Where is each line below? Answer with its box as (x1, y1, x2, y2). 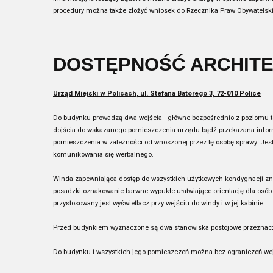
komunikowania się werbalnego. (53, 151, 154, 158)
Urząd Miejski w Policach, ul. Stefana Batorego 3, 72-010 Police (53, 90, 261, 97)
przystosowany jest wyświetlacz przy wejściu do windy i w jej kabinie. (53, 199, 265, 207)
